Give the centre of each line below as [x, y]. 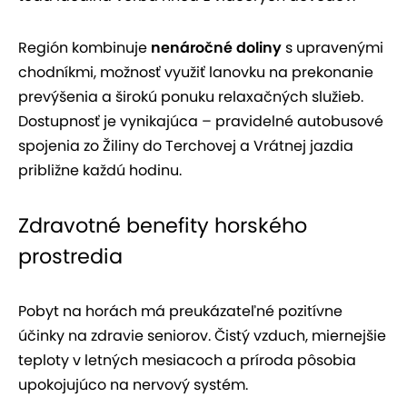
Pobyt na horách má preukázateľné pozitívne [180, 311]
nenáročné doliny [216, 47]
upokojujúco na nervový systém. [133, 384]
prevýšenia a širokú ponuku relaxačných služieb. [191, 96]
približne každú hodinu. [100, 170]
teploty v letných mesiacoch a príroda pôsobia [187, 360]
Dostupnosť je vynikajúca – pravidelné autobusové [201, 121]
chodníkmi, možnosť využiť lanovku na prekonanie [196, 72]
